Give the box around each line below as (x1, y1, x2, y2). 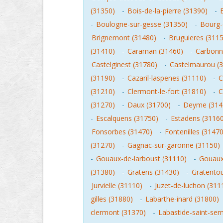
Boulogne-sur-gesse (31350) (96, 19, 188, 29)
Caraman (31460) (127, 46, 183, 56)
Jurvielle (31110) (92, 181, 142, 190)
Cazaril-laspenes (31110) (127, 73, 206, 83)
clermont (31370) (91, 208, 146, 217)
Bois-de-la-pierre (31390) (127, 6, 208, 15)
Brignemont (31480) (92, 33, 156, 42)
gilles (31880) (91, 194, 133, 204)
